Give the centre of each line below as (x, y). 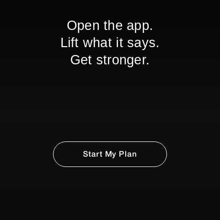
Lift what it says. (110, 43)
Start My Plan (110, 155)
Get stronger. (110, 60)
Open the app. (110, 26)
